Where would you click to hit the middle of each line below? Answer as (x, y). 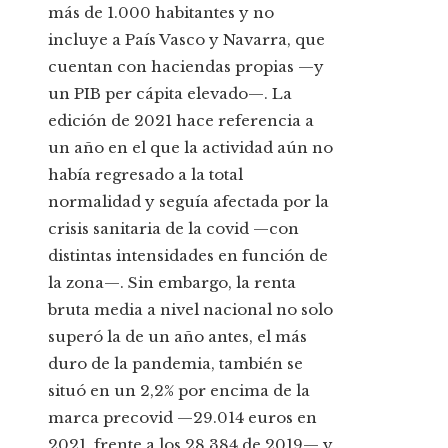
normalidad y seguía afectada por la (188, 202)
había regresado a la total (145, 175)
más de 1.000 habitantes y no (161, 13)
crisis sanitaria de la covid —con (173, 229)
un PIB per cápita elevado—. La (170, 94)
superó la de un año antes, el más (177, 337)
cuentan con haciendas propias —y (186, 67)
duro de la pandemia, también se (175, 364)
